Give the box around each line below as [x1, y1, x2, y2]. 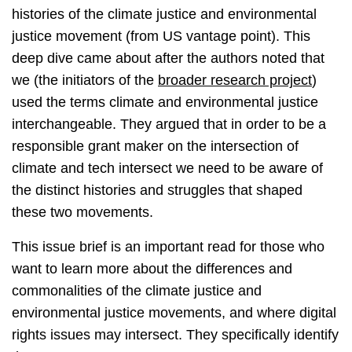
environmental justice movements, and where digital [12, 305, 336, 321]
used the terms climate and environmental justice [12, 94, 318, 111]
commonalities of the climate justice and [12, 283, 262, 299]
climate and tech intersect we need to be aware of [12, 160, 323, 177]
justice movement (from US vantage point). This [12, 28, 310, 45]
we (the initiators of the [12, 72, 158, 89]
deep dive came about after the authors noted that [12, 50, 324, 67]
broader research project [158, 72, 312, 89]
